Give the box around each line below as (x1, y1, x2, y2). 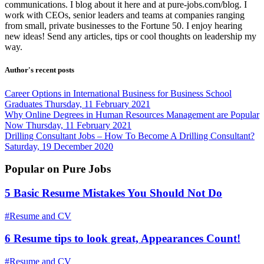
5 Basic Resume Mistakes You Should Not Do (5, 187, 222, 199)
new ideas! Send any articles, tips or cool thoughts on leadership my (5, 31, 256, 42)
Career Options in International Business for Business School (5, 88, 232, 98)
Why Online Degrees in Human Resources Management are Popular (5, 109, 259, 120)
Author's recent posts (5, 65, 74, 75)
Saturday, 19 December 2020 (5, 141, 113, 151)
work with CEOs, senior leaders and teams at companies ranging (5, 10, 245, 21)
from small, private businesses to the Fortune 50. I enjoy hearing (5, 21, 242, 31)
